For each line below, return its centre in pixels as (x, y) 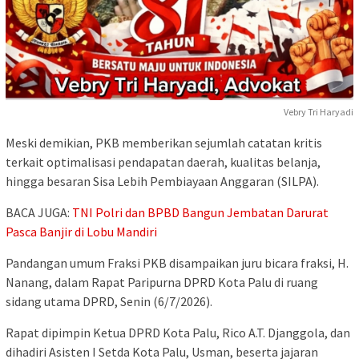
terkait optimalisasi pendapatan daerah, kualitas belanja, (163, 161)
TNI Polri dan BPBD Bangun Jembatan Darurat (200, 212)
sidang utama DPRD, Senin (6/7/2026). (109, 301)
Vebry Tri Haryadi (319, 111)
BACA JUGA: (39, 212)
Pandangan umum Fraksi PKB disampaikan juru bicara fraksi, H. (177, 262)
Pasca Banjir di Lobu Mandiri (81, 231)
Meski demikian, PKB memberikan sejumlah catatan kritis (164, 142)
